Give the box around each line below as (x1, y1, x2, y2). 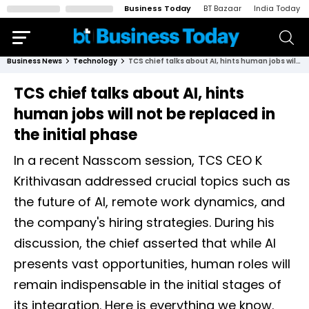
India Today (254, 3, 300, 14)
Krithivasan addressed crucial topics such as (14, 172, 290, 190)
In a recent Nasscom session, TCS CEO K (14, 152, 262, 169)
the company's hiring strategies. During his (14, 214, 275, 231)
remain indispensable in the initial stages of (14, 276, 281, 293)
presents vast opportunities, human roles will (14, 255, 290, 272)
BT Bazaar (203, 3, 241, 14)
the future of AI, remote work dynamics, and (14, 193, 285, 210)
